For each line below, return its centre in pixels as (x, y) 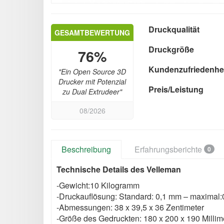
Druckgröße (171, 49)
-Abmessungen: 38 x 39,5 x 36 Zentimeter (130, 207)
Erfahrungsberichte (169, 149)
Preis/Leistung (176, 89)
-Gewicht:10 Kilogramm (98, 185)
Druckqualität (174, 29)
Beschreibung (86, 149)
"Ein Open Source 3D (92, 71)
